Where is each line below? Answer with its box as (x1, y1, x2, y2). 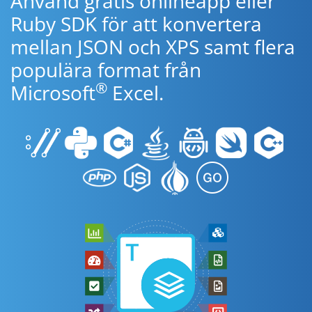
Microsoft (10, 79, 95, 106)
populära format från (10, 56, 201, 83)
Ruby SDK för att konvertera (10, 10, 262, 37)
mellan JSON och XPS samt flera (10, 33, 295, 60)
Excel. (107, 79, 164, 106)
